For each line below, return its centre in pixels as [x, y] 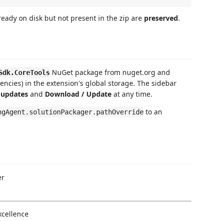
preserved [161, 18]
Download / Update [78, 94]
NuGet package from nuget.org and [110, 73]
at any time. [132, 94]
